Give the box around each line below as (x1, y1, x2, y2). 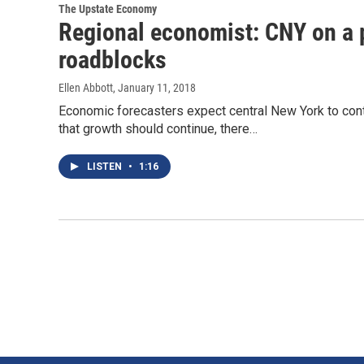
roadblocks (58, 45, 167, 75)
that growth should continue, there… (58, 121, 258, 137)
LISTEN (87, 161, 124, 173)
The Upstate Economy (58, 2, 157, 16)
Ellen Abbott (58, 81, 113, 95)
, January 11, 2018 (113, 81, 196, 95)
